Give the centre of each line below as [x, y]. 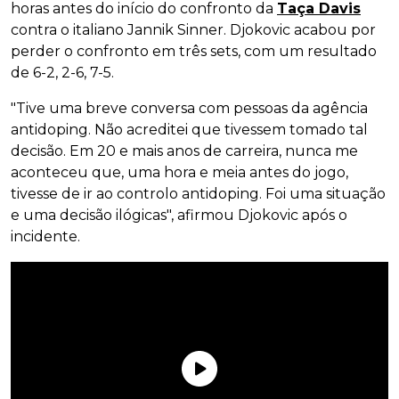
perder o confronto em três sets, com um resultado [194, 52]
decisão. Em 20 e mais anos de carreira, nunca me [184, 151]
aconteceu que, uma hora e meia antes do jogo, [179, 173]
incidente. [45, 237]
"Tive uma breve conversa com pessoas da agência [189, 109]
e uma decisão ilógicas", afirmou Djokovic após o [179, 216]
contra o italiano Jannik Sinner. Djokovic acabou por [193, 30]
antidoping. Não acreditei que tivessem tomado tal [189, 130]
